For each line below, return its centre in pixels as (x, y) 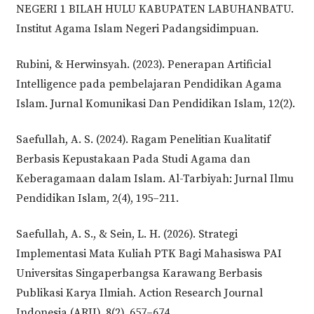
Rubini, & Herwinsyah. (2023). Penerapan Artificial (143, 64)
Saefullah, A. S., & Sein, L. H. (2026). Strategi (127, 234)
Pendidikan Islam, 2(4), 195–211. (97, 198)
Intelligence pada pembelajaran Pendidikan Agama (149, 84)
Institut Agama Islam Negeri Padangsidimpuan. (137, 28)
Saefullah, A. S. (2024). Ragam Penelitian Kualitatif (143, 139)
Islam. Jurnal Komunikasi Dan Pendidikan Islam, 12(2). (155, 103)
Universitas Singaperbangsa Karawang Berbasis (139, 273)
